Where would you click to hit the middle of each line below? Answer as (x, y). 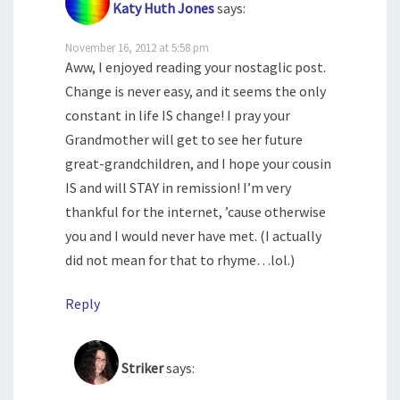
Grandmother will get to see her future (184, 140)
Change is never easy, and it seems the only (196, 92)
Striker (142, 368)
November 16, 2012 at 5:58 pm (137, 48)
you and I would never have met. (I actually (193, 236)
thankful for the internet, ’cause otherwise (196, 212)
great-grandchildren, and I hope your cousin (198, 164)
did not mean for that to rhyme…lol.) (180, 260)
